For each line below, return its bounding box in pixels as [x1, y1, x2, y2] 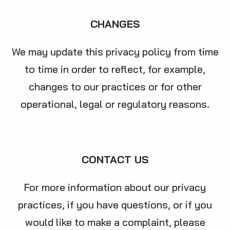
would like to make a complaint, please [25, 216, 205, 228]
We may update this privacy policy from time [11, 45, 219, 58]
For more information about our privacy [24, 181, 206, 194]
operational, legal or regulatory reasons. [21, 98, 209, 110]
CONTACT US [82, 153, 148, 166]
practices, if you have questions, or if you [18, 198, 212, 211]
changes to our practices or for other [28, 80, 202, 93]
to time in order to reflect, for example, [25, 63, 205, 75]
